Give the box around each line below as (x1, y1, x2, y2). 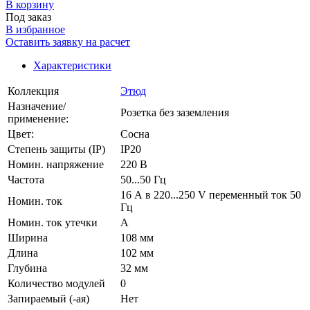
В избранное (6, 23, 65, 35)
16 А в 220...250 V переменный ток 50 (120, 188, 301, 201)
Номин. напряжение (8, 158, 104, 170)
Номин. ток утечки (8, 216, 98, 228)
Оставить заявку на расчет (6, 35, 130, 48)
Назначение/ (8, 100, 66, 112)
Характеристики (33, 59, 111, 71)
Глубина (8, 262, 47, 274)
